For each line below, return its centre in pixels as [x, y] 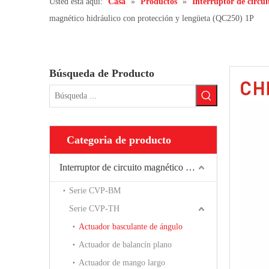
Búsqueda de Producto [102, 74]
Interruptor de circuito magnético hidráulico [190, 168]
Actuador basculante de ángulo [131, 227]
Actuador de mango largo [122, 263]
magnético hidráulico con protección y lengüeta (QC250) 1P [152, 19]
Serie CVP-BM [95, 191]
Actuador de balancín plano [125, 245]
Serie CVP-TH [94, 209]
